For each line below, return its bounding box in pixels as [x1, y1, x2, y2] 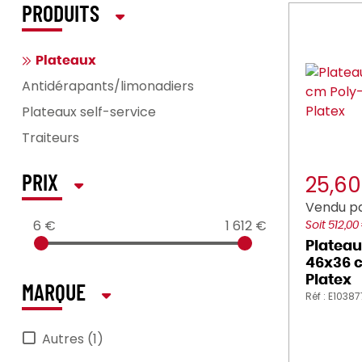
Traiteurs [22, 128, 79, 147]
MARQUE [22, 283, 86, 305]
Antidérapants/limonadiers [22, 77, 194, 95]
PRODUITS [22, 4, 99, 27]
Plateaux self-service [22, 103, 156, 121]
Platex [305, 273, 351, 288]
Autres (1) [42, 330, 103, 348]
